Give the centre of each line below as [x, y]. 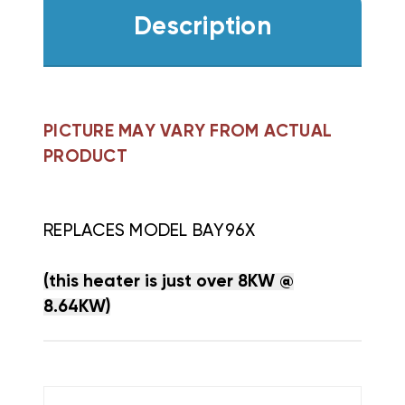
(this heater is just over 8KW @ [169, 281]
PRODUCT [85, 156]
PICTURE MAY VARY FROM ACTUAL [188, 131]
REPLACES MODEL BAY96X [150, 231]
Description [202, 28]
